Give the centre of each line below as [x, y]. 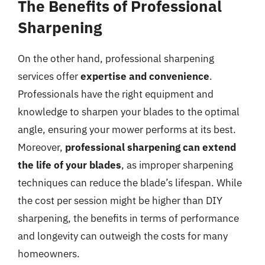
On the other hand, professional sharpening [116, 59]
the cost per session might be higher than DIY [120, 201]
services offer [49, 76]
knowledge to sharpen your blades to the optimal [129, 112]
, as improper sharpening [177, 165]
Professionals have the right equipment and [116, 94]
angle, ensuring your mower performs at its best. [127, 130]
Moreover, [41, 147]
